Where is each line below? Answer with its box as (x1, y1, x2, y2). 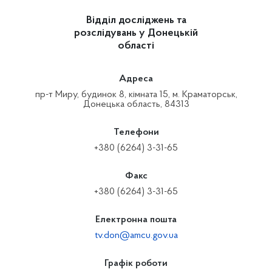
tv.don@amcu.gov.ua (94, 231, 178, 240)
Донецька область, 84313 (83, 100, 189, 109)
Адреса (119, 74, 153, 84)
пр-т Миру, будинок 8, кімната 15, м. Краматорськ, (35, 90, 237, 100)
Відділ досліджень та (86, 15, 186, 26)
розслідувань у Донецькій (74, 28, 198, 39)
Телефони (113, 127, 159, 137)
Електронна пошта (95, 215, 177, 225)
